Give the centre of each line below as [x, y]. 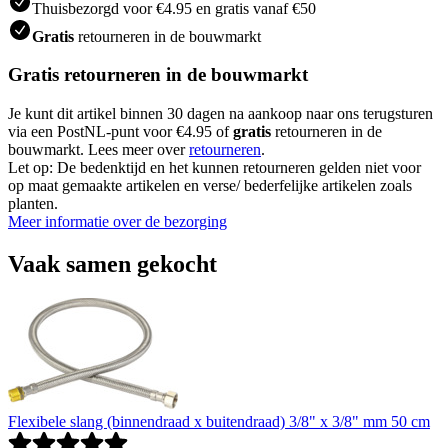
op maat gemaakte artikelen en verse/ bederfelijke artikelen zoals [210, 185]
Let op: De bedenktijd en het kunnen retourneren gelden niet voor [214, 167]
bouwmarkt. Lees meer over [98, 149]
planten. [33, 203]
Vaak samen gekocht [112, 263]
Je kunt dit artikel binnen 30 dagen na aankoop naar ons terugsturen [220, 113]
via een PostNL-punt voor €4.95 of [120, 131]
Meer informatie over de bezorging [117, 221]
